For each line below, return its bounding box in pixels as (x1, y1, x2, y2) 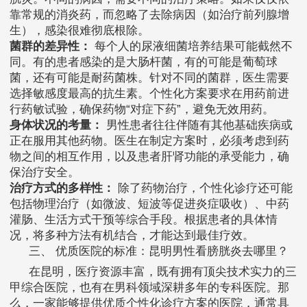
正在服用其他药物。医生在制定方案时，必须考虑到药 (10, 134, 289, 148)
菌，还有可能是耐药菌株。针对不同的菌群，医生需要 (10, 71, 289, 85)
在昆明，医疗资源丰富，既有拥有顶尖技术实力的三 (29, 265, 297, 279)
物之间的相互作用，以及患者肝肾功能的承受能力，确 (10, 150, 289, 164)
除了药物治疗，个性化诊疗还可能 (114, 182, 293, 195)
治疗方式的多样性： (10, 182, 114, 195)
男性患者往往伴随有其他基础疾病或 (103, 119, 293, 132)
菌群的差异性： (10, 40, 91, 53)
